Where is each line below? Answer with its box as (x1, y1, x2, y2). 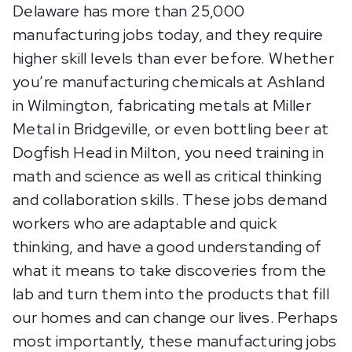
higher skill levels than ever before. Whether (13, 48, 334, 68)
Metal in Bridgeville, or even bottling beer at (13, 119, 329, 139)
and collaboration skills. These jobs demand (13, 189, 328, 210)
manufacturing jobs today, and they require (13, 24, 324, 45)
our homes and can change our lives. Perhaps (13, 307, 339, 328)
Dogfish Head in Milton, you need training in (13, 142, 324, 163)
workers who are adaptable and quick (13, 213, 277, 233)
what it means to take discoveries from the (13, 260, 327, 280)
